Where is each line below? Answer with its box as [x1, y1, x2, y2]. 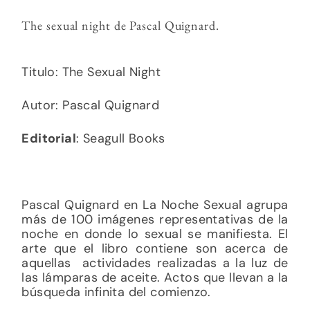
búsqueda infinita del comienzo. [21, 283, 211, 300]
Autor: [21, 96, 63, 113]
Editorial [21, 129, 76, 147]
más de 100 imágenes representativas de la [21, 210, 289, 228]
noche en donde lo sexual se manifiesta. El [21, 225, 289, 242]
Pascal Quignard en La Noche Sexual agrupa [21, 196, 289, 213]
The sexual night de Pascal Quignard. [21, 17, 219, 33]
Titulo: [21, 63, 59, 80]
